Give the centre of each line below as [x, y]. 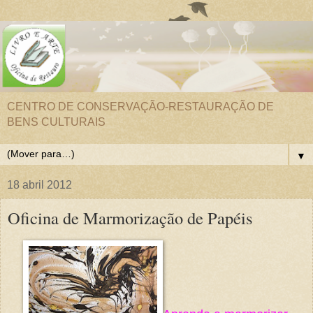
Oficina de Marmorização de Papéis [130, 217]
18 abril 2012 [39, 184]
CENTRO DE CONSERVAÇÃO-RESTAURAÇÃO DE [140, 106]
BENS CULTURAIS [56, 122]
